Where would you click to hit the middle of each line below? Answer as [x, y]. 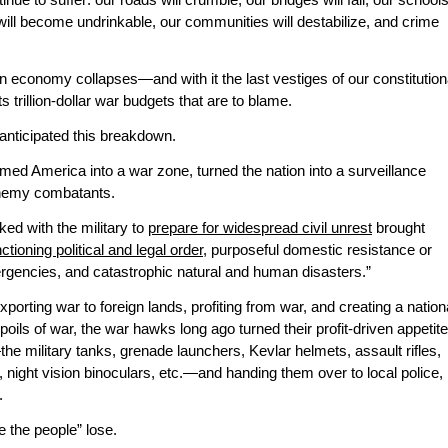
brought [398, 228]
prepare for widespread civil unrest [260, 228]
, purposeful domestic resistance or [317, 250]
